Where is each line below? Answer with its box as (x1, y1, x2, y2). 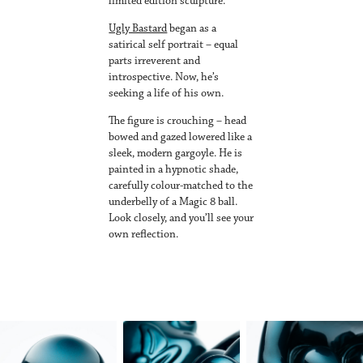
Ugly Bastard (109, 21, 168, 35)
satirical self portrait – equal (109, 37, 239, 51)
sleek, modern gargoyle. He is (109, 146, 243, 160)
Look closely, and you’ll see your (109, 211, 254, 224)
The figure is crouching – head (109, 113, 247, 127)
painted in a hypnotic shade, (109, 162, 239, 176)
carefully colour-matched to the (109, 178, 254, 192)
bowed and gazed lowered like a (109, 130, 253, 143)
